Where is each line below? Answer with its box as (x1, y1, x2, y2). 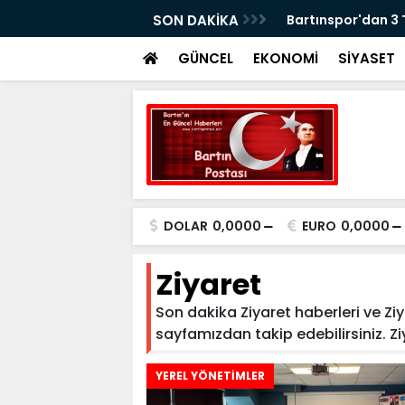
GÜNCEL (178, 49, 233, 68)
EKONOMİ (253, 49, 318, 68)
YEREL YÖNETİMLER (155, 368, 265, 383)
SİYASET (338, 49, 395, 68)
